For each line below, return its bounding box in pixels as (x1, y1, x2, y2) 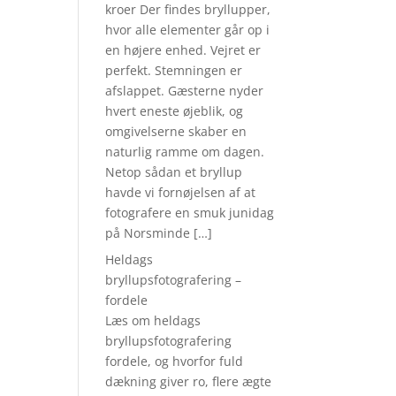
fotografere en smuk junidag (105, 204, 275, 221)
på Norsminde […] (105, 225, 213, 241)
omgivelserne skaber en (105, 123, 247, 140)
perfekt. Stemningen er (105, 62, 243, 79)
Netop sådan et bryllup (105, 164, 243, 180)
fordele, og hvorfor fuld (105, 353, 244, 369)
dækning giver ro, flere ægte (105, 373, 272, 390)
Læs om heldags (105, 312, 202, 329)
